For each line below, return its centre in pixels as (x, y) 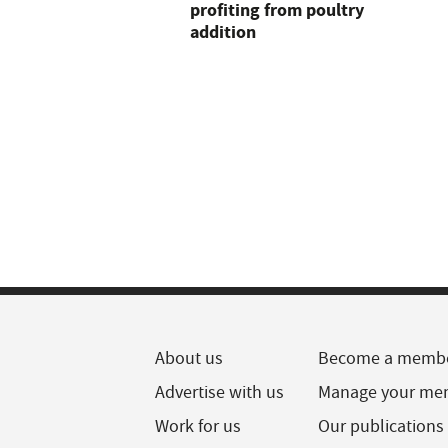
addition (223, 32)
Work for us (198, 426)
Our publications (381, 426)
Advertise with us (219, 392)
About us (189, 358)
